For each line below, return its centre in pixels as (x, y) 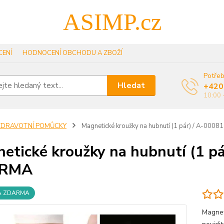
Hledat (131, 85)
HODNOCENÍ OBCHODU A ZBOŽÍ (72, 53)
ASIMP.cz (112, 22)
